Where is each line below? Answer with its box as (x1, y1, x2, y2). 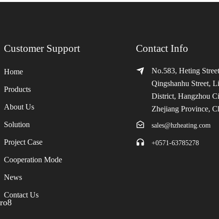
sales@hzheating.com (152, 122, 211, 130)
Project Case (4, 138, 43, 147)
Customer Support (4, 43, 80, 55)
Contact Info (136, 43, 188, 55)
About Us (4, 103, 34, 111)
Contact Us (4, 191, 39, 199)
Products (4, 85, 31, 94)
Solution (4, 120, 30, 129)
